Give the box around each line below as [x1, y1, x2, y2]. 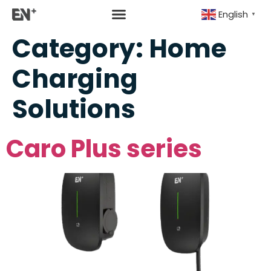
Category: [12, 30, 149, 67]
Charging [12, 60, 138, 97]
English [218, 8, 248, 21]
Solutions [12, 91, 135, 127]
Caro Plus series [6, 131, 202, 166]
